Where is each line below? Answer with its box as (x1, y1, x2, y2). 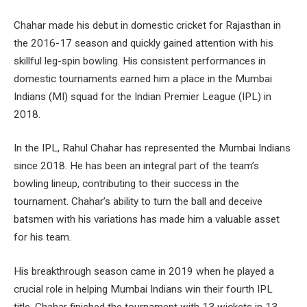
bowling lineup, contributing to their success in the (14, 177, 239, 191)
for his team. (14, 231, 71, 244)
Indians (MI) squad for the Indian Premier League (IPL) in (14, 90, 271, 103)
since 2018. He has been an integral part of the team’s (14, 160, 259, 173)
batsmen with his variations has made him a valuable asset (14, 213, 280, 226)
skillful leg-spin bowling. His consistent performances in (14, 54, 266, 67)
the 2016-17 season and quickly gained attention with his (14, 36, 273, 49)
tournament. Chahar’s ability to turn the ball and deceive (14, 195, 262, 208)
